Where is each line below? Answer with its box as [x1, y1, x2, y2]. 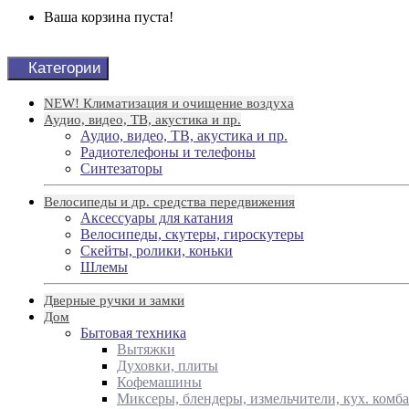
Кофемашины [117, 374, 202, 390]
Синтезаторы [80, 161, 163, 176]
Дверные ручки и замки [44, 293, 184, 308]
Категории [15, 59, 101, 77]
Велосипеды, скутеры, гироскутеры [80, 226, 304, 242]
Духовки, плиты [117, 358, 218, 373]
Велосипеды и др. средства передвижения [44, 194, 295, 209]
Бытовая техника [80, 325, 186, 341]
